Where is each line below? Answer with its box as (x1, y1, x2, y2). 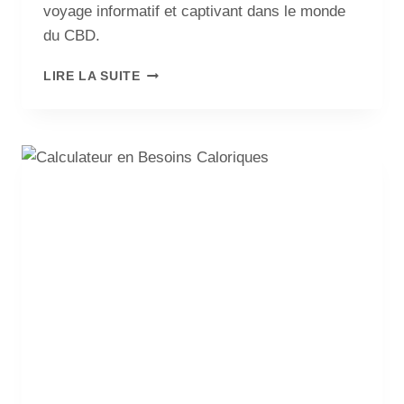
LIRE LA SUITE (43, 69, 141, 84)
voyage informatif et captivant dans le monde (43, 3, 345, 21)
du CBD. (43, 27, 100, 45)
